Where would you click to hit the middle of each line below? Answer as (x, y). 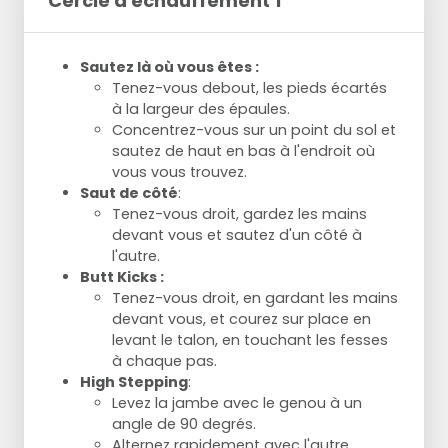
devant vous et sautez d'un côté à (237, 235)
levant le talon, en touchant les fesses (250, 340)
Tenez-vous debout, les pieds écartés (249, 88)
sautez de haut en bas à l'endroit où (243, 151)
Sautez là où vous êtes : (169, 67)
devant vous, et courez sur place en (241, 319)
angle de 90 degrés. (184, 424)
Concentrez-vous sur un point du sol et (254, 130)
